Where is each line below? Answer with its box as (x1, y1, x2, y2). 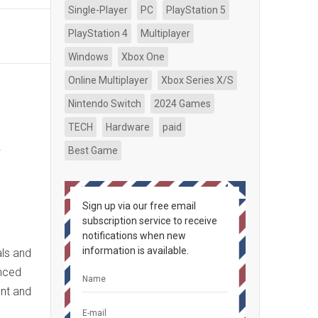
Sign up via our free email (82, 200, 196, 212)
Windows (68, 51, 109, 62)
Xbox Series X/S (161, 75, 234, 86)
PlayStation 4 (68, 28, 128, 39)
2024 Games (154, 98, 211, 109)
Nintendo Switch (68, 98, 141, 109)
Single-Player (68, 4, 128, 16)
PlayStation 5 (166, 4, 226, 16)
